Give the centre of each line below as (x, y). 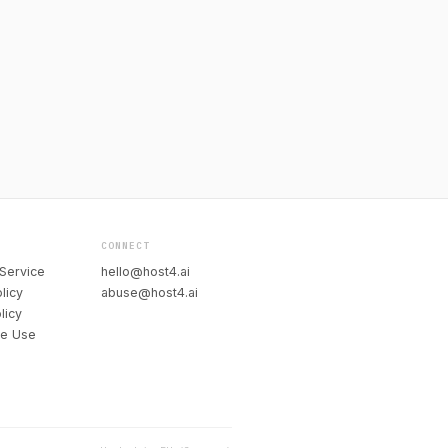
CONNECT (125, 245)
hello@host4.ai (146, 272)
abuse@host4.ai (150, 293)
